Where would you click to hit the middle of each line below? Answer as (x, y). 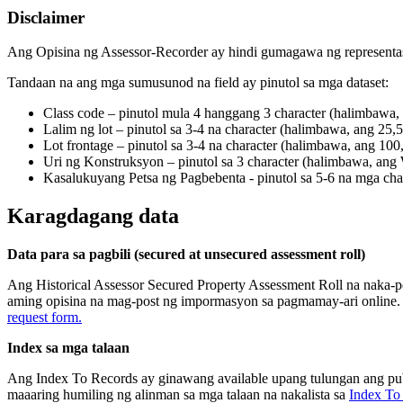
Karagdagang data (93, 216)
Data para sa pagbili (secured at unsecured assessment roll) (186, 255)
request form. (45, 318)
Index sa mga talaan (68, 348)
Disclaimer (46, 17)
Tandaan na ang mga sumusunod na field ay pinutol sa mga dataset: (198, 83)
